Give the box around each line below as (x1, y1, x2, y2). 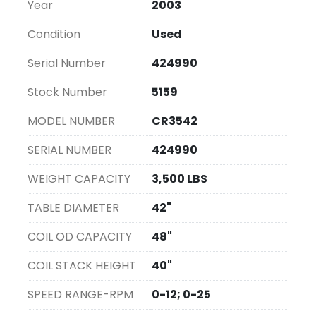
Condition (28, 26, 80, 43)
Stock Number (28, 84, 107, 101)
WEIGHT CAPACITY (28, 171, 130, 188)
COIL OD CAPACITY (28, 229, 132, 245)
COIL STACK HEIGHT (28, 257, 136, 274)
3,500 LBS (152, 171, 207, 188)
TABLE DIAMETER (28, 200, 119, 217)
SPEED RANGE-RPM (28, 286, 133, 303)
